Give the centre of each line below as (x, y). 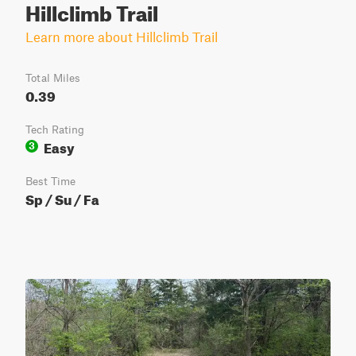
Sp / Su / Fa (62, 197)
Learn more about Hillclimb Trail (122, 37)
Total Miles (53, 78)
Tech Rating (55, 130)
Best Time (50, 181)
